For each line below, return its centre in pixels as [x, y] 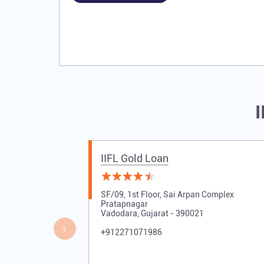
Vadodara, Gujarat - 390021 [152, 214]
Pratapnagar [124, 204]
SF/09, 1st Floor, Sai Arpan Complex [167, 195]
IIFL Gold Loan [134, 159]
